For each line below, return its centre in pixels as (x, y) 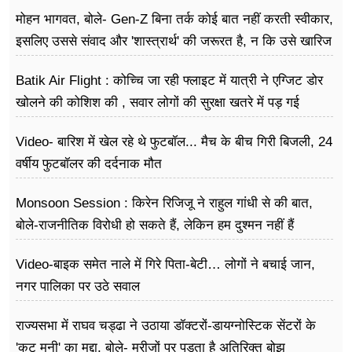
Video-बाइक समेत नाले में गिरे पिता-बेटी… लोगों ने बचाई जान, (165, 264)
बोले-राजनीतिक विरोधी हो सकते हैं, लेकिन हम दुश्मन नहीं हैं (155, 225)
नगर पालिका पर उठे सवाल (78, 286)
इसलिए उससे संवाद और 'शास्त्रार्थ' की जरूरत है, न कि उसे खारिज (174, 41)
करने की (36, 63)
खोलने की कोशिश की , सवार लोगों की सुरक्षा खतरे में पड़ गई (158, 102)
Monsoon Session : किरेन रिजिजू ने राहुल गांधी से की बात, (164, 203)
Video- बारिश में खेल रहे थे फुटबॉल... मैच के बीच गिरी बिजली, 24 (174, 141)
